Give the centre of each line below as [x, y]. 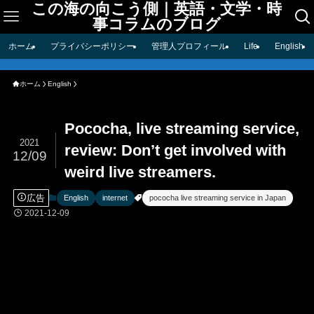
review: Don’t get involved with [176, 151]
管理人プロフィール [189, 46]
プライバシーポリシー [93, 46]
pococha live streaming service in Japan [217, 197]
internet [115, 197]
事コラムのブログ [157, 24]
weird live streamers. [141, 172]
